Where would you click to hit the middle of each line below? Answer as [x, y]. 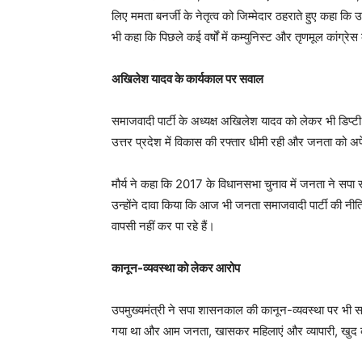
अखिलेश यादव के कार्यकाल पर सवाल [187, 79]
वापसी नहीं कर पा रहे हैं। [163, 226]
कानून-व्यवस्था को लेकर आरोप [176, 268]
